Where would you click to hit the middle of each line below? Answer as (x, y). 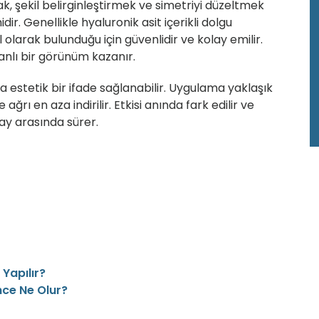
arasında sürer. (55, 122)
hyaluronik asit (121, 23)
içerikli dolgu (197, 23)
